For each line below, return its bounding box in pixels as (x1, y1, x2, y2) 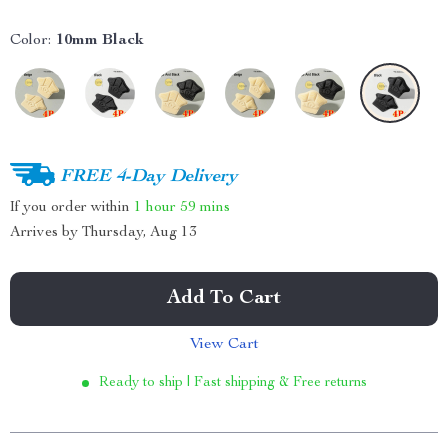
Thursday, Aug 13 (82, 225, 197, 240)
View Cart (189, 337, 259, 353)
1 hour (134, 199, 176, 215)
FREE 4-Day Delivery (60, 167, 238, 186)
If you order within (10, 199, 134, 215)
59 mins (180, 199, 230, 215)
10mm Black (56, 33, 144, 49)
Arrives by (10, 225, 82, 240)
